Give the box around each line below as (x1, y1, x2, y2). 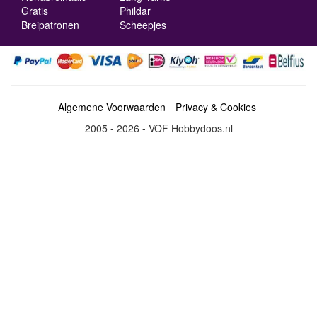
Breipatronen (21, 17, 79, 32)
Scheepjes (120, 17, 167, 32)
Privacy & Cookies (175, 99, 256, 114)
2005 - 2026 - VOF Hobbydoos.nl (84, 120, 233, 135)
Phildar (120, 3, 151, 18)
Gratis (21, 3, 48, 18)
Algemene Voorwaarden (57, 99, 166, 114)
